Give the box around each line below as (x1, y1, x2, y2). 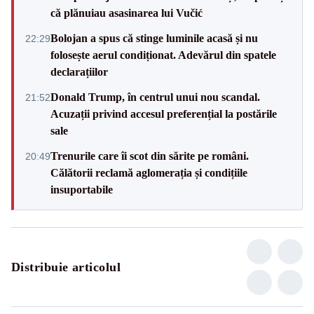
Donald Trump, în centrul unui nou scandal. (50, 90, 260, 103)
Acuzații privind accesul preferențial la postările (50, 107, 277, 120)
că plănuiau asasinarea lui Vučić (50, 6, 203, 19)
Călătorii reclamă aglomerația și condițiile (50, 166, 247, 179)
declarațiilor (50, 65, 108, 78)
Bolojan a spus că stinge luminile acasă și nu (50, 32, 258, 44)
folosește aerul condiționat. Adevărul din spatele (50, 48, 276, 61)
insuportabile (50, 183, 113, 196)
